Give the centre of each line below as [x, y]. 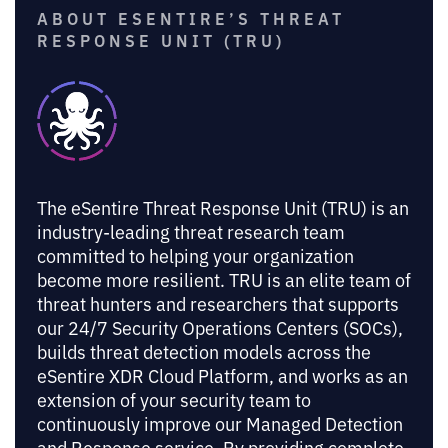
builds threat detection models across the [204, 350]
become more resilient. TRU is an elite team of [224, 278]
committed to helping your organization [195, 254]
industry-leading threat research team [191, 230]
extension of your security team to [174, 398]
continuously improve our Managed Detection [220, 422]
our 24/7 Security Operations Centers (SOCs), [220, 326]
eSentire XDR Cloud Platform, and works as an [222, 374]
